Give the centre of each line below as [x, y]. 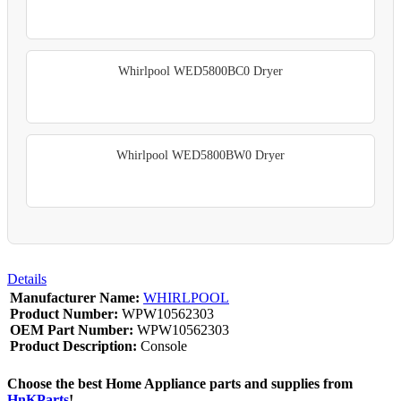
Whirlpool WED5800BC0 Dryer [200, 71]
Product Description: [73, 346]
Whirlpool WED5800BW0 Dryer [200, 155]
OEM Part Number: [72, 329]
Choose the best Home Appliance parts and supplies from [180, 384]
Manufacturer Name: [75, 297]
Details [27, 278]
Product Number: [64, 313]
